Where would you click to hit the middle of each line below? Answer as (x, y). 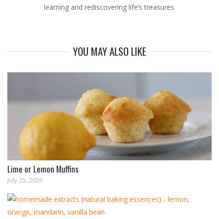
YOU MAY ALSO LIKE (109, 51)
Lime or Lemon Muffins (43, 169)
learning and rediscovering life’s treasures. (109, 7)
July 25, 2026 (25, 180)
